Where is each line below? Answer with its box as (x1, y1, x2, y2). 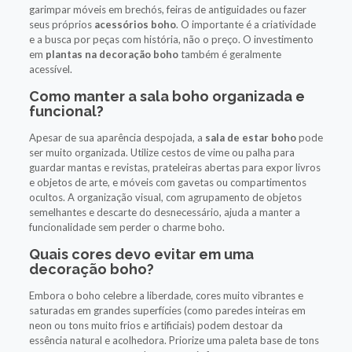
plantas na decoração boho (45, 47, 178, 60)
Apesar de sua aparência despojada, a (28, 130, 205, 144)
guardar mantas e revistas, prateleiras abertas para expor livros (28, 160, 321, 174)
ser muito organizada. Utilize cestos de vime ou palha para (28, 145, 295, 159)
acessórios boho (93, 17, 176, 31)
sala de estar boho (204, 130, 296, 144)
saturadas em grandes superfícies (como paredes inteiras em (28, 303, 306, 317)
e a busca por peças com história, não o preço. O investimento (28, 32, 313, 46)
